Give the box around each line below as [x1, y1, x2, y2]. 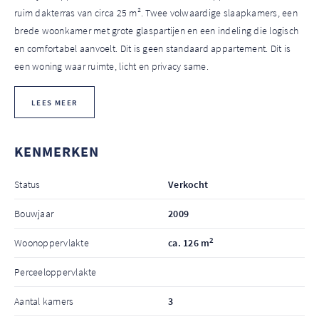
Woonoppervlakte [14, 236, 89, 250]
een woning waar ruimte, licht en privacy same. [14, 60, 209, 73]
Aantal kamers [14, 295, 74, 308]
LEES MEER [31, 97, 78, 108]
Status [14, 178, 41, 192]
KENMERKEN [14, 142, 99, 161]
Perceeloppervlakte [14, 266, 97, 279]
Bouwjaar [14, 207, 54, 221]
